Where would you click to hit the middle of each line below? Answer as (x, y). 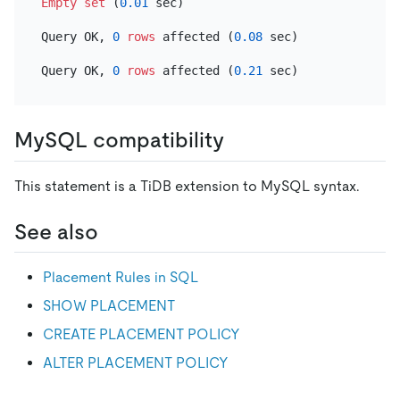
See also (56, 231)
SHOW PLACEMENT (109, 305)
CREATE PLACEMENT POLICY (142, 334)
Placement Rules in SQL (121, 277)
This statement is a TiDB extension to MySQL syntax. (187, 186)
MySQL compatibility (119, 140)
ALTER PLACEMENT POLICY (136, 362)
